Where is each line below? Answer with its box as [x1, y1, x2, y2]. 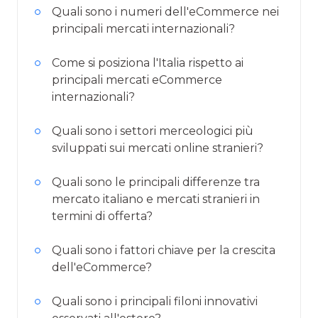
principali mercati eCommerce [52, 72, 222, 87]
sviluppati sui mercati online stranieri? [52, 141, 263, 155]
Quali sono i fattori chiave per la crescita [52, 243, 275, 257]
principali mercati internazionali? [52, 21, 235, 35]
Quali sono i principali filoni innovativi [52, 294, 258, 308]
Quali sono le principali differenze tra [52, 175, 260, 189]
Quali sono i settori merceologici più [52, 124, 253, 138]
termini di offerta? [52, 209, 153, 223]
